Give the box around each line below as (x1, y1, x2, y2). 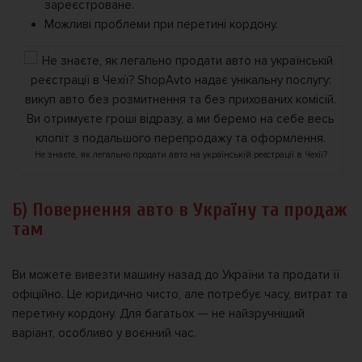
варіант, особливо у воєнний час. (12, 326, 196, 341)
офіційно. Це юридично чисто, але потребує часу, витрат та (12, 287, 347, 302)
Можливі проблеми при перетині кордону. (44, 17, 278, 32)
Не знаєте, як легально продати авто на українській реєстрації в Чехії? (34, 149, 327, 161)
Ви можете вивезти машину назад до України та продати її (12, 267, 339, 283)
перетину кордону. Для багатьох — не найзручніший (12, 306, 305, 322)
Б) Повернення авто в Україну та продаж (12, 199, 347, 221)
